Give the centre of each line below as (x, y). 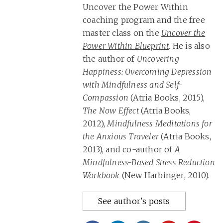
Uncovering (158, 59)
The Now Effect (111, 111)
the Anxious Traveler (121, 137)
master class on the (122, 33)
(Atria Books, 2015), (167, 98)
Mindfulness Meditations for (160, 124)
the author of (110, 59)
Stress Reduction (185, 163)
